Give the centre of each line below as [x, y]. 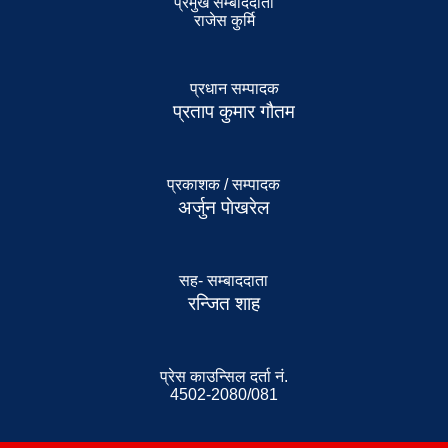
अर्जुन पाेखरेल [223, 207]
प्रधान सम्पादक [234, 88]
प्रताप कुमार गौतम [234, 111]
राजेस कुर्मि [224, 20]
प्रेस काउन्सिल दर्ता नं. [224, 376]
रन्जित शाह [223, 303]
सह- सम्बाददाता [223, 280]
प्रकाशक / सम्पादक [223, 184]
